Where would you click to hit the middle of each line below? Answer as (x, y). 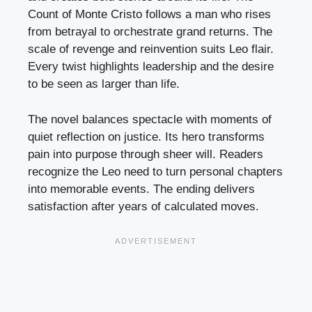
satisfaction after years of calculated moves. (143, 206)
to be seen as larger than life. (104, 84)
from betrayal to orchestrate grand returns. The (150, 32)
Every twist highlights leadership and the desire (151, 67)
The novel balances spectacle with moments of (150, 119)
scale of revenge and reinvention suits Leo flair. (151, 49)
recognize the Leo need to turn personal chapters (155, 171)
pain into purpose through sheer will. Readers (146, 154)
